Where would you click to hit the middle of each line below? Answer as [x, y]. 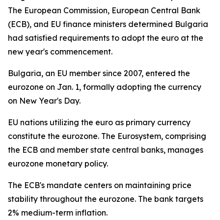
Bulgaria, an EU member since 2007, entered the [99, 73]
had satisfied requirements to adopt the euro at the [106, 38]
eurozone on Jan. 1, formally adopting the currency [105, 87]
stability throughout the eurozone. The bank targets [106, 199]
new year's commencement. [60, 52]
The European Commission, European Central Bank [104, 10]
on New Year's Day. [44, 101]
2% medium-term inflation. [58, 213]
